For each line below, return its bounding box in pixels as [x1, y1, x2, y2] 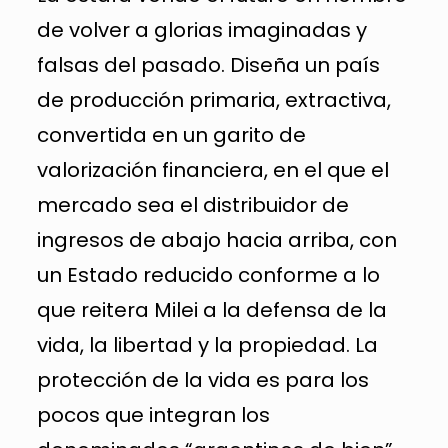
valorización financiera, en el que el [36, 155, 389, 184]
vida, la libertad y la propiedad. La [36, 330, 378, 359]
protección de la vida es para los [36, 365, 369, 394]
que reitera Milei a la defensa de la [36, 295, 387, 324]
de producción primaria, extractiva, [36, 85, 391, 114]
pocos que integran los [36, 400, 270, 429]
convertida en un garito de [36, 120, 306, 149]
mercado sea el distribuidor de [36, 190, 349, 219]
